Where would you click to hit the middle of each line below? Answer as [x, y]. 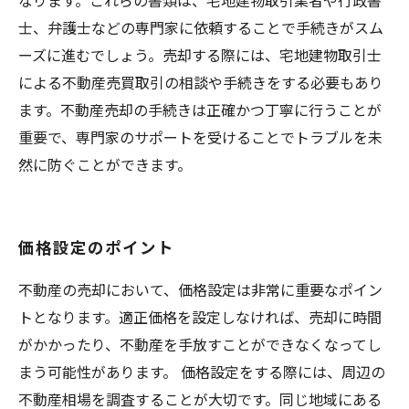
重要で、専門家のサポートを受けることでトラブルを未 [200, 137]
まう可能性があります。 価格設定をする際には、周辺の [202, 372]
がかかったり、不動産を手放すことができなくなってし [200, 344]
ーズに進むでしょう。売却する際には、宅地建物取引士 [200, 55]
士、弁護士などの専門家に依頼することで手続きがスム [201, 27]
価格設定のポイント [96, 247]
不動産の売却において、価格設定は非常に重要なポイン [200, 289]
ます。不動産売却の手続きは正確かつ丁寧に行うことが [200, 110]
